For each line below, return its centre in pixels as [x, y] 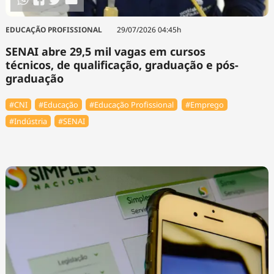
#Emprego [204, 105]
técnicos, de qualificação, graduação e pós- [122, 65]
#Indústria [28, 121]
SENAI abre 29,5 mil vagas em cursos [105, 52]
